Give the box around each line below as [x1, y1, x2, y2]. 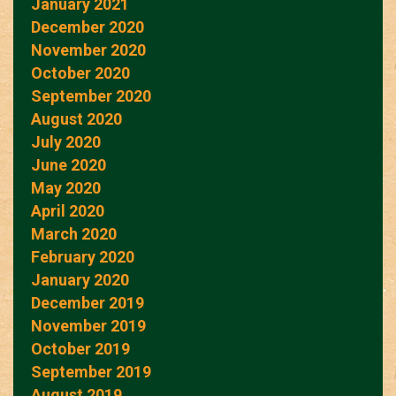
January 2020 [31, 270, 129, 289]
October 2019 [31, 339, 130, 358]
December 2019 [31, 293, 144, 312]
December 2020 [31, 17, 144, 36]
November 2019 [31, 316, 146, 335]
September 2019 [31, 362, 151, 381]
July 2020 [31, 132, 101, 151]
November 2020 [31, 40, 146, 59]
